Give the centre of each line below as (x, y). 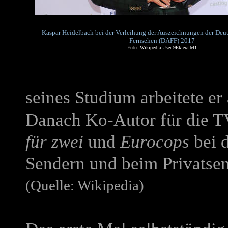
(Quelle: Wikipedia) (85, 186)
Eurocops (155, 142)
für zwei (54, 142)
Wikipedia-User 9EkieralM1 (168, 48)
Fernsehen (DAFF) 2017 (162, 40)
